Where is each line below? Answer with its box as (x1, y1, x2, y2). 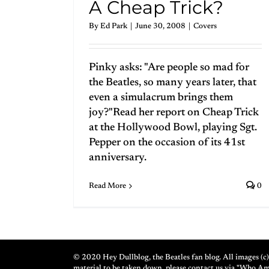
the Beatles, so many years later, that (89, 77, 256, 88)
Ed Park (100, 22, 127, 30)
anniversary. (89, 152, 147, 163)
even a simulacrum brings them (89, 92, 233, 103)
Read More (89, 181, 126, 190)
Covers (193, 22, 217, 30)
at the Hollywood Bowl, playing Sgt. (89, 122, 257, 133)
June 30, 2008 (135, 22, 186, 30)
